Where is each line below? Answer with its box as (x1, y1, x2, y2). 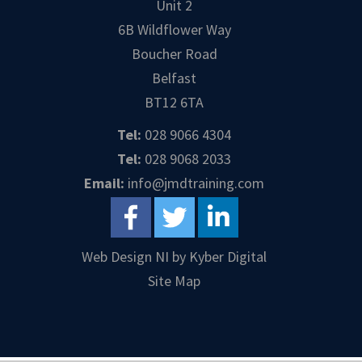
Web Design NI (82, 246, 170, 266)
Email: (84, 173, 125, 192)
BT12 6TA (145, 92, 204, 112)
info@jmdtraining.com (124, 173, 265, 192)
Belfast (152, 68, 197, 87)
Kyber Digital (189, 246, 267, 266)
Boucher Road (131, 44, 217, 63)
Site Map (148, 271, 201, 290)
